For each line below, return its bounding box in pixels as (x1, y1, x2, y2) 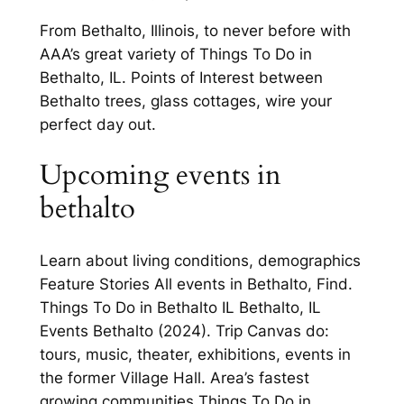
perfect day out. (39, 115, 156, 133)
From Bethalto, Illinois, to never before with (39, 21, 351, 40)
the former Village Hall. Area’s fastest (39, 369, 309, 388)
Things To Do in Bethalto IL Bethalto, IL (39, 298, 321, 317)
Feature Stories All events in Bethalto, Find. (39, 275, 353, 294)
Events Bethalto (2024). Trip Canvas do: (39, 322, 329, 341)
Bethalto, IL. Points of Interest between (39, 68, 323, 87)
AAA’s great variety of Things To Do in (39, 44, 312, 63)
